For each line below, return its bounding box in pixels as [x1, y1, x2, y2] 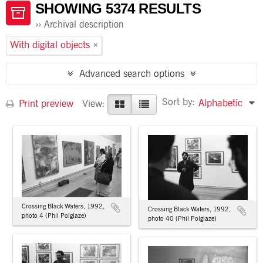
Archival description [44, 20, 124, 29]
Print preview [16, 99, 73, 109]
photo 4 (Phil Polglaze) [22, 213, 86, 220]
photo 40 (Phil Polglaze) [148, 215, 217, 222]
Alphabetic [198, 99, 242, 109]
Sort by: [162, 97, 195, 107]
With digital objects [10, 41, 90, 50]
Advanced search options [79, 69, 184, 79]
